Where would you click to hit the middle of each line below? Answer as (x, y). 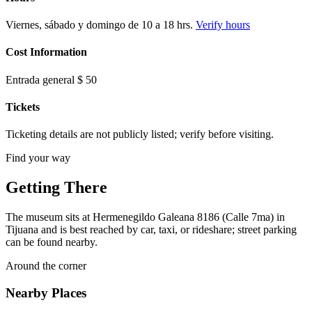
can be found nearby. (52, 242)
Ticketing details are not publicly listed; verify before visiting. (140, 134)
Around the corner (46, 265)
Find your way (38, 158)
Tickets (23, 107)
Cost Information (46, 52)
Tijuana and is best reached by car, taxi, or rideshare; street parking (151, 229)
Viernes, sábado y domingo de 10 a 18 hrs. (99, 25)
